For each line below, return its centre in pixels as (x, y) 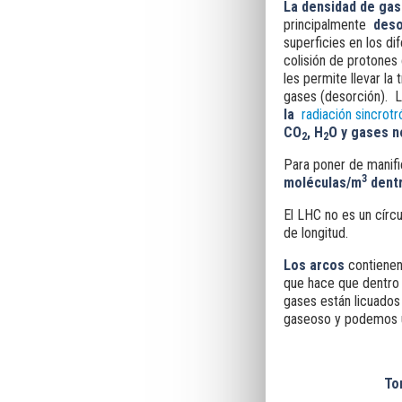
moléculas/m (322, 183)
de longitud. (315, 233)
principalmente (324, 25)
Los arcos (314, 265)
